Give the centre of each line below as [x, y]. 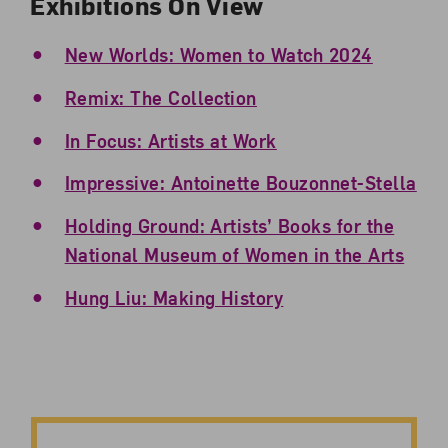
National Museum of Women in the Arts [234, 255]
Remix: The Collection [160, 97]
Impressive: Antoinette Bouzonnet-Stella [240, 183]
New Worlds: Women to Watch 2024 [218, 55]
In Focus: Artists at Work [170, 140]
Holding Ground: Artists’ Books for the [229, 226]
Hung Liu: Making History [174, 297]
